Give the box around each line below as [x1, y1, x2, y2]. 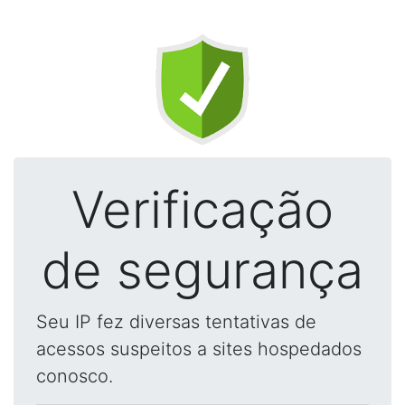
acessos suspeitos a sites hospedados [36, 338, 362, 360]
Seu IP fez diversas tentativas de [36, 311, 316, 333]
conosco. [36, 365, 113, 387]
